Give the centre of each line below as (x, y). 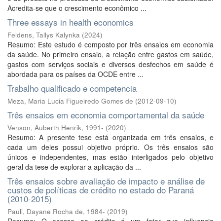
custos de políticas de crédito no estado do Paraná (101, 190)
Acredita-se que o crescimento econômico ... (77, 8)
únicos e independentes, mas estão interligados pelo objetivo (110, 157)
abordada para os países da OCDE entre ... (75, 74)
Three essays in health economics (71, 22)
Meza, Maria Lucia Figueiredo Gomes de (70, 101)
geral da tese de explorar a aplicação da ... (74, 167)
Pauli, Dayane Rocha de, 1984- (56, 211)
